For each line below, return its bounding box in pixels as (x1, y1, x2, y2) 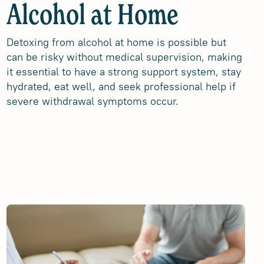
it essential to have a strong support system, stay (6, 65, 241, 78)
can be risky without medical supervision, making (6, 50, 242, 64)
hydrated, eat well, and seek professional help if (6, 80, 236, 93)
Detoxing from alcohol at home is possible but (6, 35, 226, 49)
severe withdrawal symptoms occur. (6, 94, 179, 108)
